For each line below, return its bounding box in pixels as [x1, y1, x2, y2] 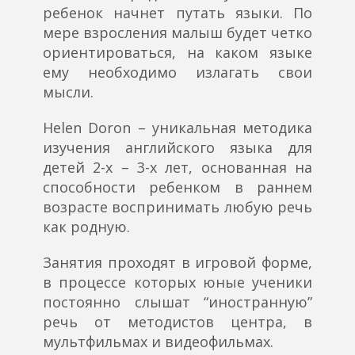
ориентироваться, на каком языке [43, 43, 312, 63]
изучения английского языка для [43, 138, 312, 158]
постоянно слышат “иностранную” [43, 292, 312, 312]
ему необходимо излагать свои [43, 63, 312, 82]
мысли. [43, 82, 94, 102]
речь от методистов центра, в [43, 312, 312, 332]
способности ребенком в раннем [43, 177, 312, 197]
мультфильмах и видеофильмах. [43, 332, 273, 352]
